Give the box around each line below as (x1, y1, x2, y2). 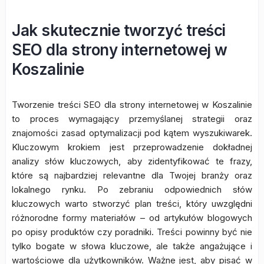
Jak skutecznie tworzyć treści (12, 21, 226, 39)
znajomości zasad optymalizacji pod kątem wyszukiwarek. (12, 127, 252, 138)
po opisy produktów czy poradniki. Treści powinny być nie (12, 226, 252, 237)
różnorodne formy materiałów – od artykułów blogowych (12, 212, 252, 223)
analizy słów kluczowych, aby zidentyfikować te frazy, (12, 156, 252, 167)
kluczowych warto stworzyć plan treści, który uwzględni (12, 198, 252, 209)
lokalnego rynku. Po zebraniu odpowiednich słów (12, 184, 252, 195)
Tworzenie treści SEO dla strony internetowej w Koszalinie (12, 99, 252, 110)
